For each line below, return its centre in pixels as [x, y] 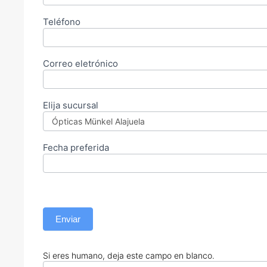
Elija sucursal [71, 105]
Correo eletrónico [80, 63]
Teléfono [62, 21]
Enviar [68, 219]
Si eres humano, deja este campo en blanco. [129, 255]
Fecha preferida [76, 147]
